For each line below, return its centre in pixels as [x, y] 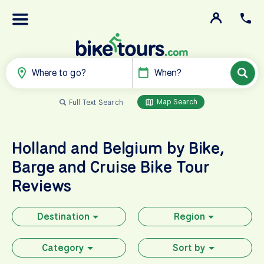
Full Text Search [96, 102]
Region [189, 216]
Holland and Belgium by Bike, [118, 148]
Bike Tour [175, 166]
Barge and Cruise [76, 166]
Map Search [176, 101]
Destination [63, 216]
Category [63, 247]
